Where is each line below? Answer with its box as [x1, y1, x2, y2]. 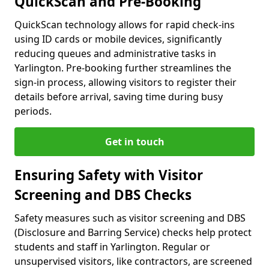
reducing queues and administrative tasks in [14, 47, 216, 61]
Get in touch [104, 135, 165, 149]
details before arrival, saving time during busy [14, 90, 223, 104]
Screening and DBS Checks [14, 186, 192, 205]
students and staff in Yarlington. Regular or [14, 240, 210, 254]
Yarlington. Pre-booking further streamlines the [14, 61, 231, 75]
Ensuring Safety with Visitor [14, 166, 203, 185]
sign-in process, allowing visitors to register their [14, 76, 237, 89]
